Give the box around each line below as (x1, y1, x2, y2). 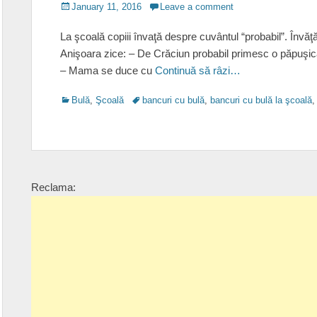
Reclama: (31, 181, 76, 193)
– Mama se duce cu (60, 64, 155, 76)
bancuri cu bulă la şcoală (210, 95, 312, 105)
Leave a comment (160, 1, 234, 12)
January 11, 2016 (71, 1, 142, 12)
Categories (59, 94, 103, 105)
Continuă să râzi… (155, 64, 241, 76)
